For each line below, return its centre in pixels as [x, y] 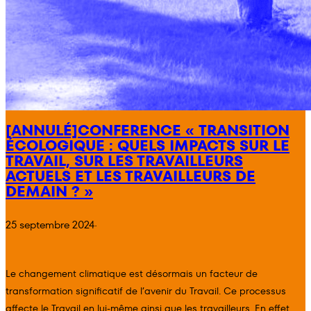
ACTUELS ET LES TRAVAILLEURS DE [131, 176]
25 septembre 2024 [50, 225]
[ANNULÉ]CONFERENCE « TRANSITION [148, 131]
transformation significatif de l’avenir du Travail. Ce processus [146, 291]
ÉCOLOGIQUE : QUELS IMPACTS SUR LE [148, 146]
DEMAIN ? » [49, 192]
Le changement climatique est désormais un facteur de [132, 273]
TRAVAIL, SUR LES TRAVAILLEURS [124, 161]
